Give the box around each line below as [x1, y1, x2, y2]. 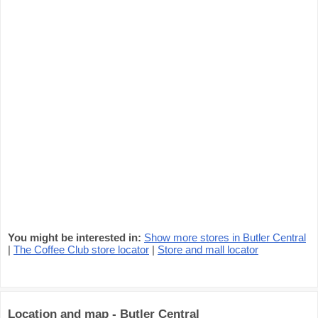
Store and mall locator [158, 243, 258, 256]
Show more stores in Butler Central [144, 231, 306, 243]
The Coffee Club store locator [13, 243, 149, 256]
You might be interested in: [8, 231, 141, 243]
